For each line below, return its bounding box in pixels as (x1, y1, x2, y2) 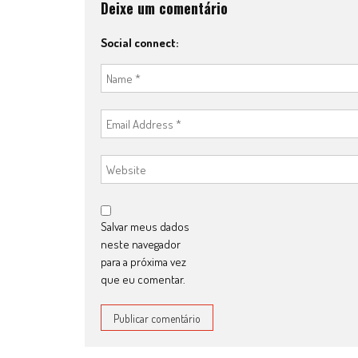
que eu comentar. (101, 272, 185, 287)
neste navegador (101, 237, 181, 252)
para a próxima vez (101, 254, 186, 269)
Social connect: (101, 35, 179, 50)
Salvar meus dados (101, 219, 189, 234)
